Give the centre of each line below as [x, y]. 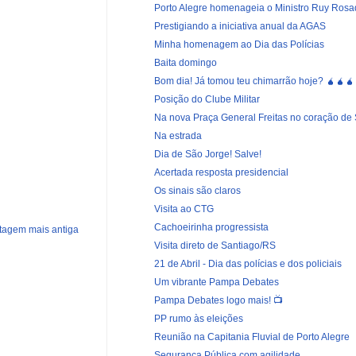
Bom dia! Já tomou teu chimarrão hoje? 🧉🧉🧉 [254, 81]
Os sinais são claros [197, 190]
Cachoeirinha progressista [211, 227]
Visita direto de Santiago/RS [215, 245]
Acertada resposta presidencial [221, 172]
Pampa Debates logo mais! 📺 [218, 300]
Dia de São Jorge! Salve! [207, 154]
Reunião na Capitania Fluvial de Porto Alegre [252, 337]
